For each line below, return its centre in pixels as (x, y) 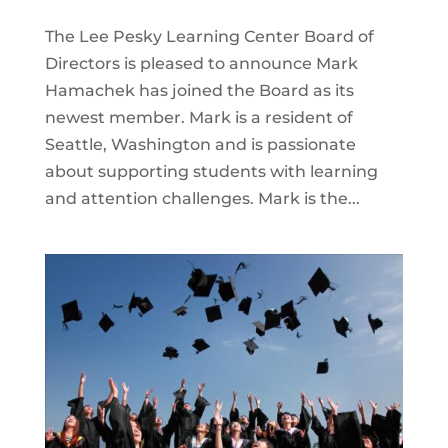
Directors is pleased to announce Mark (201, 64)
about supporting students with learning (211, 172)
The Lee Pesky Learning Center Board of (209, 37)
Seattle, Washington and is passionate (200, 145)
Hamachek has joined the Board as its (199, 91)
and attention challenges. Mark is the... (202, 199)
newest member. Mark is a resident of (198, 118)
